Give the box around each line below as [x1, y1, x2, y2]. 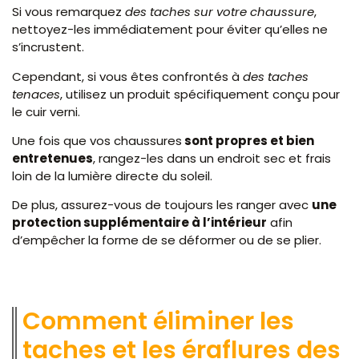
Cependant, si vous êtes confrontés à [12, 67, 243, 85]
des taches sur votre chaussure [125, 3, 314, 21]
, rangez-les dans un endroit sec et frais [93, 150, 331, 167]
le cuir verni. [12, 103, 83, 120]
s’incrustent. [12, 38, 87, 56]
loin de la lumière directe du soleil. [12, 167, 212, 185]
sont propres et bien [182, 132, 314, 150]
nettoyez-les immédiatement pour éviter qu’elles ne [12, 21, 328, 38]
